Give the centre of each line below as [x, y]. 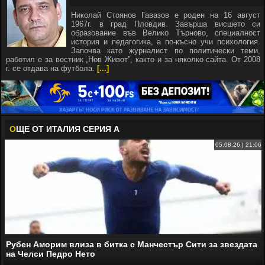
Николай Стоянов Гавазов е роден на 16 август [166, 15]
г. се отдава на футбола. [51, 68]
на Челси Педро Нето [51, 253]
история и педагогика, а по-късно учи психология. [166, 42]
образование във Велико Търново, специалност [166, 33]
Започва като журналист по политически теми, [166, 51]
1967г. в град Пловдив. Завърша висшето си [166, 24]
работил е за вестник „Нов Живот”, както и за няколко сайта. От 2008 [133, 59]
